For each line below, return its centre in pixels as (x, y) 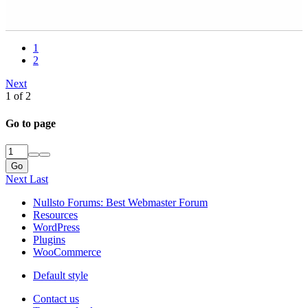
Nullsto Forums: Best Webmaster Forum (120, 202)
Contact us (56, 298)
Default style (60, 275)
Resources (55, 214)
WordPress (56, 227)
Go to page (31, 123)
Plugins (49, 239)
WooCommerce (67, 252)
